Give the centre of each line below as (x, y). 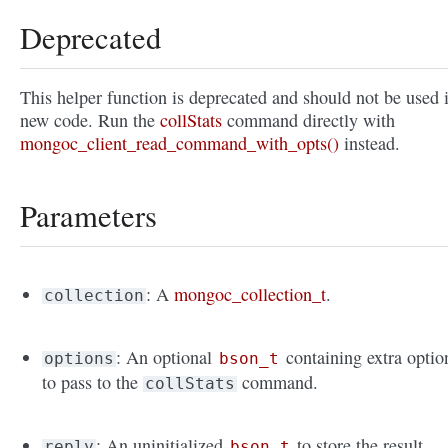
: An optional (167, 357)
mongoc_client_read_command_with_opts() (179, 143)
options (79, 359)
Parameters (88, 216)
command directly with (308, 120)
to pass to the (93, 382)
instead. (369, 143)
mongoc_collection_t (250, 294)
